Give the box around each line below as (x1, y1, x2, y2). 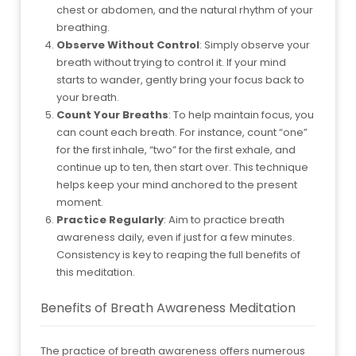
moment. (56, 194, 103, 210)
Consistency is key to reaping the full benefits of (56, 246, 300, 262)
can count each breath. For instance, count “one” (56, 124, 308, 140)
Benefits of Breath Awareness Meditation (41, 298, 296, 317)
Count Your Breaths (56, 106, 168, 122)
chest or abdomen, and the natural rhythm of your (56, 2, 313, 17)
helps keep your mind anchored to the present (56, 176, 297, 192)
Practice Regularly (56, 211, 164, 227)
